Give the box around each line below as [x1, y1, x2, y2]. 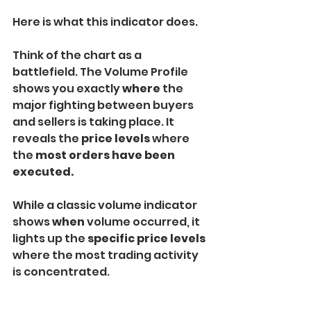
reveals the [12, 130, 81, 146]
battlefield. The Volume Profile [12, 63, 190, 80]
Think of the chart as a [12, 47, 144, 63]
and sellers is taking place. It [12, 113, 176, 130]
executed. [12, 163, 74, 180]
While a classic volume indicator [12, 196, 199, 213]
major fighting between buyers [12, 96, 196, 113]
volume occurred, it [85, 213, 202, 230]
